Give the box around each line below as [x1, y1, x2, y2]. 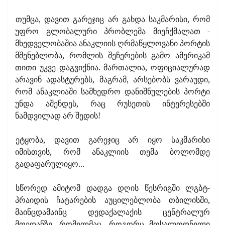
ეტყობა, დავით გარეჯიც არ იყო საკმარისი [16, 134, 210, 145]
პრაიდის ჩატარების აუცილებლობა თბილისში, [15, 194, 210, 205]
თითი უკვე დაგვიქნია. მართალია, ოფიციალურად [15, 61, 210, 73]
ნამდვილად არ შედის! [15, 109, 100, 121]
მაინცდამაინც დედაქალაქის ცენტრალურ [15, 206, 210, 217]
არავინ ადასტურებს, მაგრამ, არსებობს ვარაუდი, [15, 73, 210, 85]
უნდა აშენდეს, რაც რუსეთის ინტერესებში [15, 97, 210, 109]
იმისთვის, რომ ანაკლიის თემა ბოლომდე [15, 146, 210, 157]
